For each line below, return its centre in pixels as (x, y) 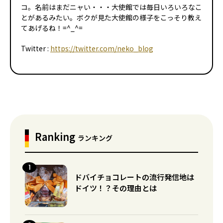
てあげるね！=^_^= (52, 28)
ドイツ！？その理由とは (116, 188)
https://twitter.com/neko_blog (102, 48)
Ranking (56, 136)
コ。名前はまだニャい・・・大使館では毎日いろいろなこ (111, 7)
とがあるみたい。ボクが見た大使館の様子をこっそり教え (111, 17)
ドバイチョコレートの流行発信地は (134, 177)
